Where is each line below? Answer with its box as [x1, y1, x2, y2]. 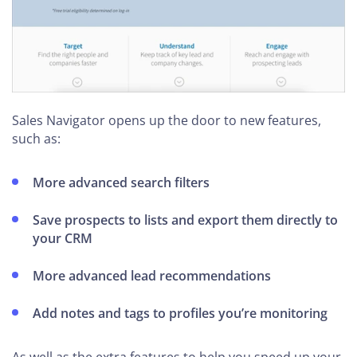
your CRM [33, 229, 93, 247]
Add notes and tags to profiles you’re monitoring [33, 304, 328, 322]
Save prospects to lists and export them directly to [33, 210, 339, 229]
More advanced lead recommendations [33, 266, 272, 284]
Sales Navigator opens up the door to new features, [12, 111, 321, 129]
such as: [12, 129, 61, 147]
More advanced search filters [33, 173, 210, 191]
